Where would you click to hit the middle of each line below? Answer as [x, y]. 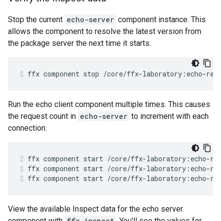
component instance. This [161, 20]
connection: [27, 128]
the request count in [43, 116]
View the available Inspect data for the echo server [95, 209]
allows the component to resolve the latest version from [105, 32]
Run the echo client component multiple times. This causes [109, 105]
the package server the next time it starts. [79, 43]
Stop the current [36, 20]
